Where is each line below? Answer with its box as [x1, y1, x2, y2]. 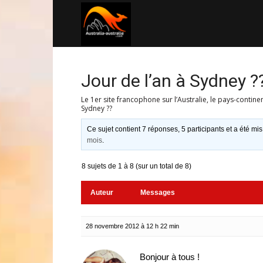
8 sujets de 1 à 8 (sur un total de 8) [82, 162, 191, 170]
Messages [140, 188, 175, 197]
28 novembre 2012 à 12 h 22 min [86, 222, 179, 230]
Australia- [130, 17, 166, 28]
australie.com [130, 64, 181, 75]
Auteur [90, 188, 113, 197]
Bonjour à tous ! [140, 252, 200, 262]
